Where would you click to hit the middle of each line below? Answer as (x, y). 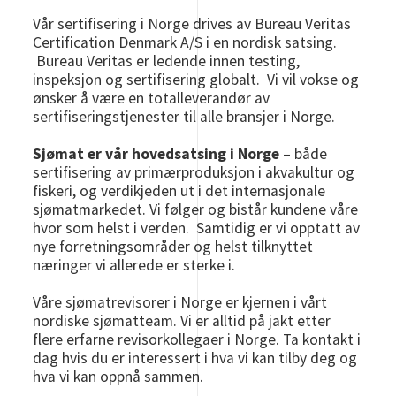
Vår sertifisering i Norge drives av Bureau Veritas (192, 24)
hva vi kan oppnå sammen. (118, 377)
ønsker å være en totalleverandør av (152, 99)
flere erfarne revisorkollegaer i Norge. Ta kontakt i (197, 340)
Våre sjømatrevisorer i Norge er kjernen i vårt (180, 303)
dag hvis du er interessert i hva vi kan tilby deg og (195, 358)
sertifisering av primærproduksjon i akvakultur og (194, 173)
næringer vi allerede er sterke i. (136, 266)
